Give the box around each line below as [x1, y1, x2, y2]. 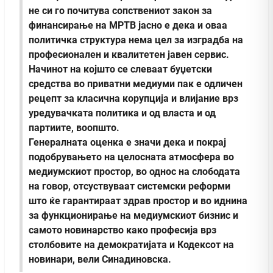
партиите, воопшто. [29, 122, 119, 134]
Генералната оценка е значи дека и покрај [29, 136, 226, 149]
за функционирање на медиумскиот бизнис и [29, 210, 238, 222]
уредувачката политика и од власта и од [29, 107, 216, 119]
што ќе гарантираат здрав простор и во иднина [29, 195, 247, 207]
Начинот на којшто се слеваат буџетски [29, 63, 212, 76]
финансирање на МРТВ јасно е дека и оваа [29, 19, 227, 32]
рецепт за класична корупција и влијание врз [29, 93, 238, 105]
